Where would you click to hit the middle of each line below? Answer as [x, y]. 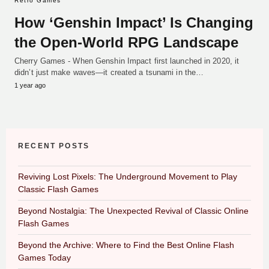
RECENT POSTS [54, 146]
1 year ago [30, 85]
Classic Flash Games [58, 189]
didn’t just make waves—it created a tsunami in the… [109, 72]
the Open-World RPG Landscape [126, 42]
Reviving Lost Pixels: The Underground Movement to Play [128, 176]
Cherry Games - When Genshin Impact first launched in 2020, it [127, 61]
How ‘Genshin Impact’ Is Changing [134, 22]
